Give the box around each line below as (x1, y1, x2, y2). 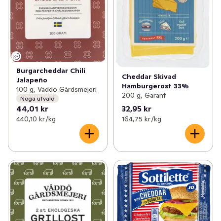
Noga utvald (20, 94, 55, 102)
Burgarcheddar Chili (16, 66, 85, 75)
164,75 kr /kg (121, 114, 161, 124)
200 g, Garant (121, 90, 166, 100)
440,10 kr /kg (16, 114, 56, 124)
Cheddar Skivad (121, 72, 176, 81)
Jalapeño (16, 75, 47, 85)
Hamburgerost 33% (121, 81, 189, 90)
